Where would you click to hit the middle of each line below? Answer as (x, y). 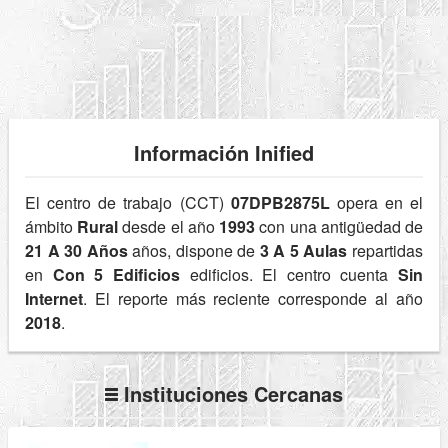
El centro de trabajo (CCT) (128, 203)
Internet (54, 299)
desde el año (169, 227)
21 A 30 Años (76, 251)
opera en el (376, 203)
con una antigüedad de (339, 227)
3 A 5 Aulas (303, 251)
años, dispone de (193, 251)
